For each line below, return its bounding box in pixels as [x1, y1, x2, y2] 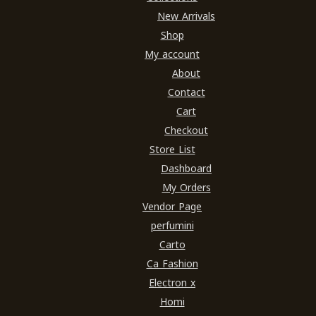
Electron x [149, 274, 195, 293]
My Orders [162, 178, 211, 198]
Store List [149, 140, 195, 160]
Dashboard [161, 159, 212, 179]
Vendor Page [142, 197, 202, 217]
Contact [167, 83, 205, 103]
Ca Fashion [146, 255, 198, 274]
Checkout [164, 121, 208, 141]
